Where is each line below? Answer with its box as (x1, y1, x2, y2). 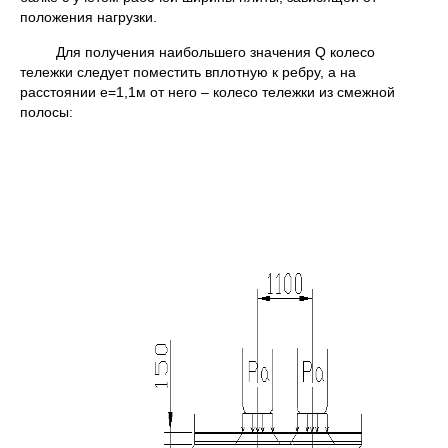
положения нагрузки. (20, 9, 157, 26)
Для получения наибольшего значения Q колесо (56, 44, 375, 61)
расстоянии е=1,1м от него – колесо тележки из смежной (20, 84, 395, 101)
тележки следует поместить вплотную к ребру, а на (20, 64, 356, 81)
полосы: (20, 104, 73, 121)
